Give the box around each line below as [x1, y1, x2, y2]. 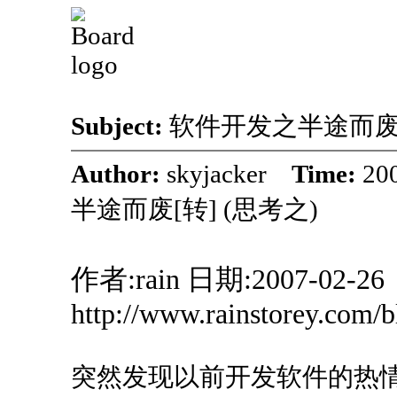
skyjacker [167, 160, 292, 188]
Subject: [71, 112, 169, 140]
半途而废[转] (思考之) [71, 195, 318, 223]
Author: [71, 160, 167, 188]
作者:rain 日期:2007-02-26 [71, 264, 385, 295]
